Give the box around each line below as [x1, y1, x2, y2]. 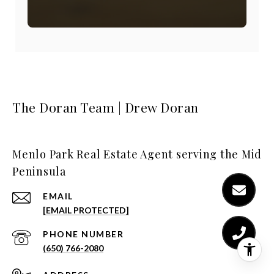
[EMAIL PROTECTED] [43, 205, 129, 216]
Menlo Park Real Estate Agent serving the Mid [12, 147, 262, 162]
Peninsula [12, 164, 66, 179]
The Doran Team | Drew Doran [12, 98, 199, 116]
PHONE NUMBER [43, 229, 124, 240]
